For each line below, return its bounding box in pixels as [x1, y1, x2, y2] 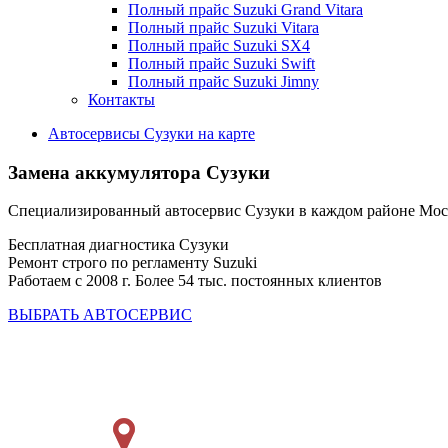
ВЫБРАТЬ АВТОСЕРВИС [8, 306, 192, 324]
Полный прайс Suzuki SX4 [128, 37, 310, 54]
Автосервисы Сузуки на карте [48, 125, 255, 142]
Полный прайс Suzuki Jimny [128, 73, 319, 90]
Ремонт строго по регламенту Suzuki [8, 254, 257, 272]
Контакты [88, 91, 155, 108]
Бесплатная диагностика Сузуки [8, 236, 229, 254]
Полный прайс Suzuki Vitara [128, 19, 319, 36]
